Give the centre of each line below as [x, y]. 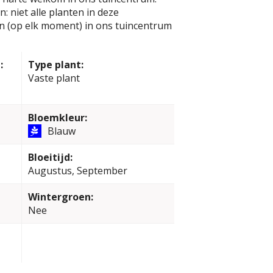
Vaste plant [54, 78]
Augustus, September [77, 171]
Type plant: [55, 65]
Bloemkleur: [57, 118]
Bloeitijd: [50, 157]
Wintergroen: [60, 197]
